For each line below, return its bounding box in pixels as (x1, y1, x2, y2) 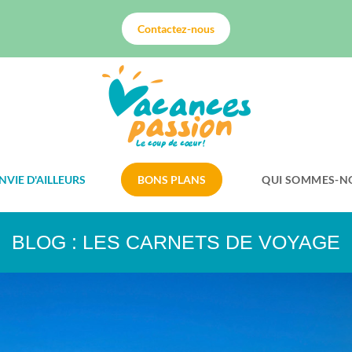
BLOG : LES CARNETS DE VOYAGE (12, 231, 340, 253)
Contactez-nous (137, 22, 214, 35)
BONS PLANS (137, 173, 207, 186)
